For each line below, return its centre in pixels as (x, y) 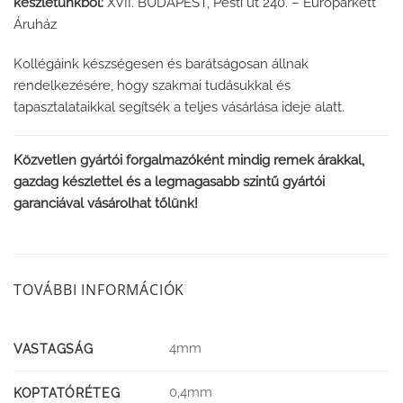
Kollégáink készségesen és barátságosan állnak (161, 63)
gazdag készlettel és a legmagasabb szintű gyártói (169, 182)
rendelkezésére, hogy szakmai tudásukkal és (152, 85)
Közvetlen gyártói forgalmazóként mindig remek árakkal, (189, 161)
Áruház (35, 25)
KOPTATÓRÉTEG (67, 392)
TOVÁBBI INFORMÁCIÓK (99, 289)
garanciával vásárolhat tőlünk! (107, 204)
